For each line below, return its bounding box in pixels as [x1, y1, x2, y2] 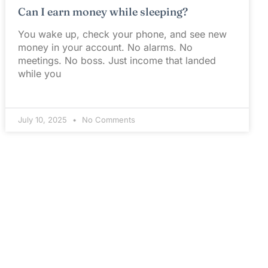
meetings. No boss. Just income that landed [18, 54, 217, 66]
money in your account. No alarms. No [18, 41, 193, 53]
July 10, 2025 [18, 114, 70, 124]
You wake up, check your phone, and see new [18, 28, 227, 40]
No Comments [80, 114, 136, 124]
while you [18, 67, 62, 80]
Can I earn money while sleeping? [18, 4, 188, 19]
